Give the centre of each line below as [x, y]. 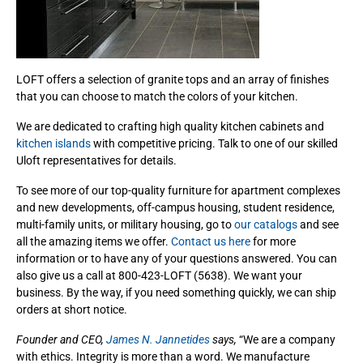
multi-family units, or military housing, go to [125, 224]
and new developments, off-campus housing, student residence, [175, 207]
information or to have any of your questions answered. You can [177, 258]
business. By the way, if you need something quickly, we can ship [176, 292]
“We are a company [286, 339]
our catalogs [266, 224]
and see [318, 224]
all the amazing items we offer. [94, 241]
